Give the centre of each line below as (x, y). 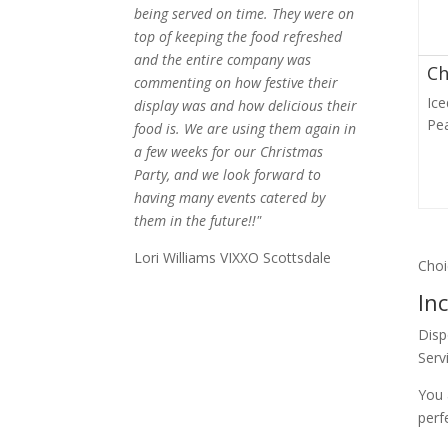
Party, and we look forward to (228, 174)
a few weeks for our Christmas (229, 151)
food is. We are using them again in (245, 128)
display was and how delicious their (246, 105)
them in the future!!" (198, 220)
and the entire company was (223, 59)
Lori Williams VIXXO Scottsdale (233, 257)
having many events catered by (230, 197)
